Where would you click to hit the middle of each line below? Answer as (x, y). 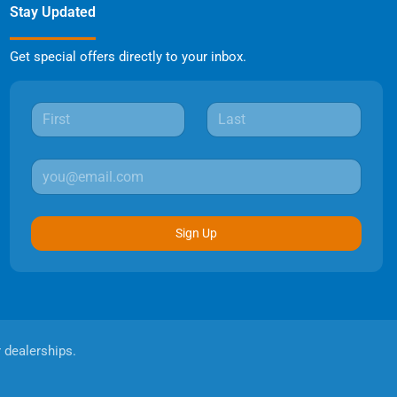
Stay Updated (52, 12)
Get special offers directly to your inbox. (128, 57)
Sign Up (196, 233)
